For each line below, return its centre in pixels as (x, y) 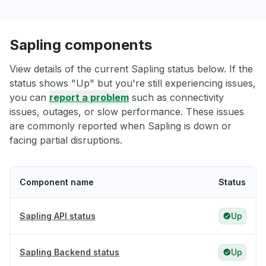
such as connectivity (176, 98)
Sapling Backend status (69, 252)
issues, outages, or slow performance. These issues (127, 112)
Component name (57, 182)
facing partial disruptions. (66, 140)
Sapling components (81, 45)
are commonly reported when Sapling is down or (121, 126)
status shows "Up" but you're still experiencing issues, (133, 83)
